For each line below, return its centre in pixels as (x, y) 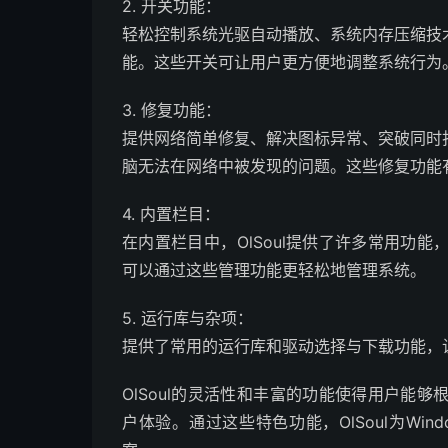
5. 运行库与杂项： (187, 318)
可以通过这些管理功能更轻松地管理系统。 (274, 270)
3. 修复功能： (171, 110)
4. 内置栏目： (171, 214)
